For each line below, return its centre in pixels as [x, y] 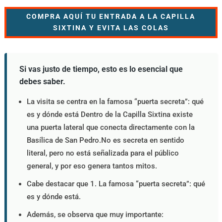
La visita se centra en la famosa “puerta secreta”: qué [115, 101]
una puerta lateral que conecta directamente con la [111, 127]
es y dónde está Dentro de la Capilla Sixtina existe [110, 114]
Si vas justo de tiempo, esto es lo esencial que [101, 69]
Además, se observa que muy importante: [95, 214]
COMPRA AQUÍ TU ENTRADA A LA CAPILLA [111, 17]
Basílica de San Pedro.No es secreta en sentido [105, 140]
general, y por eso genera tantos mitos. [92, 166]
